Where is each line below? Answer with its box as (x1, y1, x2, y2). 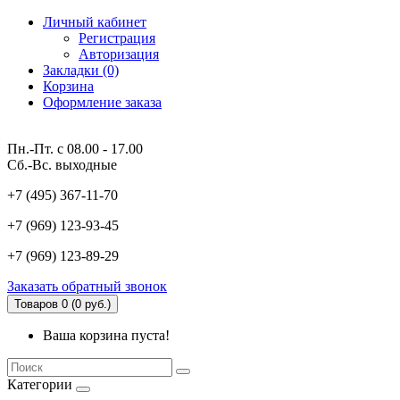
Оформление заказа (43, 95, 162, 110)
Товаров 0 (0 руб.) (14, 297, 111, 311)
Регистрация (79, 30, 155, 46)
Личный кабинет (43, 14, 146, 29)
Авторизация (79, 46, 159, 62)
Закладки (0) (43, 62, 119, 78)
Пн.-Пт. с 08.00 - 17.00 (7, 141, 143, 156)
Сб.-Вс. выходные (7, 157, 117, 172)
